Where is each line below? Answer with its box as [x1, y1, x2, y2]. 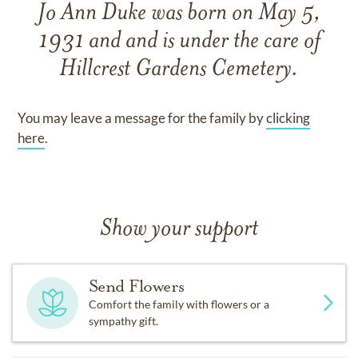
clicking [266, 109, 311, 126]
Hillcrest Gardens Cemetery [59, 58, 292, 82]
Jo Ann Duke [37, 2, 151, 26]
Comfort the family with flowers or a [88, 297, 269, 311]
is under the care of [161, 30, 320, 54]
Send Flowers [88, 276, 185, 296]
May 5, [257, 2, 321, 26]
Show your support [100, 217, 258, 242]
